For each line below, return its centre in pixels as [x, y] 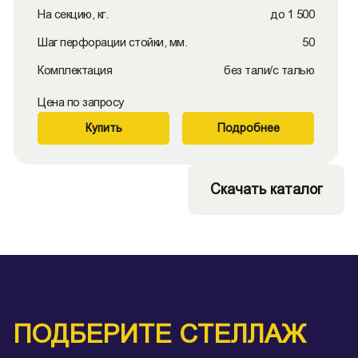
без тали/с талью [269, 70]
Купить [103, 128]
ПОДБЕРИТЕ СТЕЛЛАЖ [160, 334]
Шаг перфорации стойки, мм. [112, 42]
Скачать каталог [266, 189]
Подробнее [248, 128]
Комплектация [75, 70]
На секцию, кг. [73, 14]
